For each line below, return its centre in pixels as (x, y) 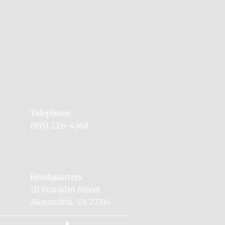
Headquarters (57, 177)
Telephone (50, 113)
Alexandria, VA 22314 (70, 202)
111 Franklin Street (65, 189)
